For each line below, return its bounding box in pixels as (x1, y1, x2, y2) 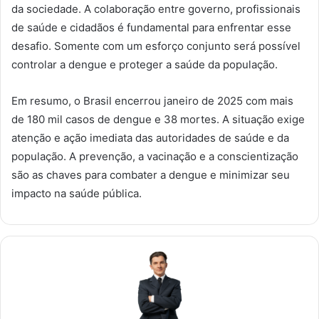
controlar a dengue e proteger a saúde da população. (11, 57, 278, 71)
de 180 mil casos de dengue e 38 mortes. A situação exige (11, 112, 305, 126)
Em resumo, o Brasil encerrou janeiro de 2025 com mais (11, 93, 293, 108)
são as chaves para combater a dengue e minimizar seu (11, 167, 290, 182)
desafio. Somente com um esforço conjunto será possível (11, 38, 300, 53)
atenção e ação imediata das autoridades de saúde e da (11, 130, 289, 145)
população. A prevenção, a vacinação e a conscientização (11, 149, 298, 163)
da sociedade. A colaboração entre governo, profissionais (11, 1, 300, 16)
